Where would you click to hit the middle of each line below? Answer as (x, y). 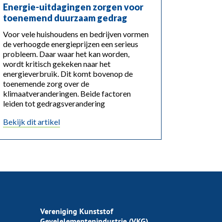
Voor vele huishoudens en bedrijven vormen (76, 34)
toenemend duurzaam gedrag (65, 18)
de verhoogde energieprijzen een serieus (70, 44)
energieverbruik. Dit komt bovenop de (68, 74)
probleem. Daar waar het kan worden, (66, 54)
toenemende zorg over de (46, 84)
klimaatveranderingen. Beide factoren (67, 94)
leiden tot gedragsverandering (54, 104)
